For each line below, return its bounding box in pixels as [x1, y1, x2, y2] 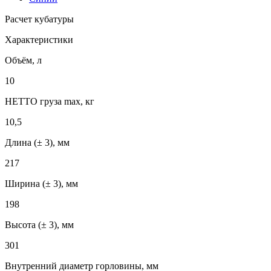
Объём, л [5, 54, 42, 65]
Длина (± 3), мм [5, 137, 70, 148]
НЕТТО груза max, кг [5, 96, 94, 106]
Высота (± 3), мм [5, 219, 74, 230]
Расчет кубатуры [5, 13, 74, 24]
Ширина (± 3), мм [5, 178, 78, 189]
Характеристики [5, 34, 73, 45]
